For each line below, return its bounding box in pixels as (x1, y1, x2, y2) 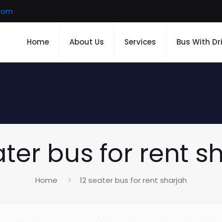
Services (124, 37, 156, 47)
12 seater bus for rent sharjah (79, 175, 187, 185)
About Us (69, 37, 104, 47)
